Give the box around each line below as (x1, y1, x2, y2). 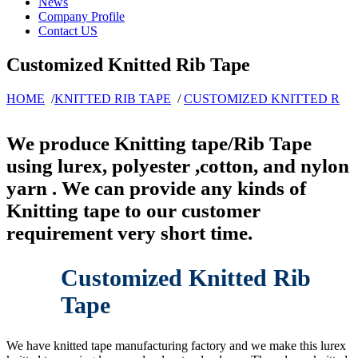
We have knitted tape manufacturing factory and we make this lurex (6, 338, 346, 352)
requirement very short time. (6, 222, 253, 245)
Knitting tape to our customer (6, 200, 261, 222)
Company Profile (38, 10, 125, 23)
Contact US (38, 24, 97, 38)
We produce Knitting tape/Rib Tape (6, 133, 312, 155)
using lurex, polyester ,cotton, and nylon (6, 155, 349, 177)
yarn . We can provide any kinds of (6, 177, 306, 200)
